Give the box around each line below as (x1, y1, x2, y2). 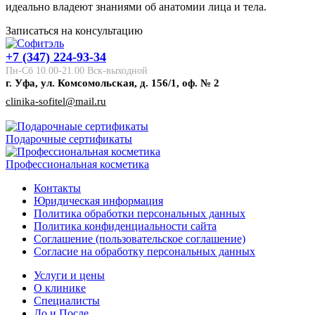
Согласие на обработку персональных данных (34, 245, 255, 258)
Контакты (34, 182, 81, 195)
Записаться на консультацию (6, 25, 143, 37)
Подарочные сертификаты (6, 133, 132, 146)
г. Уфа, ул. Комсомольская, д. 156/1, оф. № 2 (6, 77, 219, 89)
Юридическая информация (34, 195, 163, 207)
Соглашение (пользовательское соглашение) (34, 233, 245, 245)
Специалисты (34, 295, 100, 307)
